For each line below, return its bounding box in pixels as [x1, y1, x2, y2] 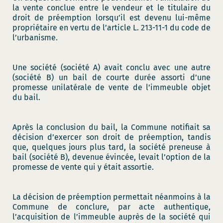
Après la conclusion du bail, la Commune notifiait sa [12, 122, 211, 132]
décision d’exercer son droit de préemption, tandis [12, 132, 211, 142]
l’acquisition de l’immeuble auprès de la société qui [12, 212, 211, 222]
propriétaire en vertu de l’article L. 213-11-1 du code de [12, 23, 211, 32]
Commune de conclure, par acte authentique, [12, 202, 211, 212]
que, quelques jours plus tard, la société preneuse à [12, 142, 211, 152]
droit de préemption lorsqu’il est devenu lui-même [12, 13, 211, 22]
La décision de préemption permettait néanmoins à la [12, 192, 211, 202]
